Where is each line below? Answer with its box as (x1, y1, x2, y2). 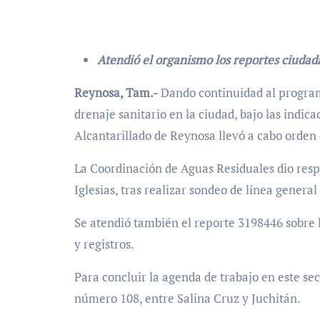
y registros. (74, 236, 134, 252)
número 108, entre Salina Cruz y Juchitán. (74, 290, 301, 306)
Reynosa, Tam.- (82, 84, 158, 101)
